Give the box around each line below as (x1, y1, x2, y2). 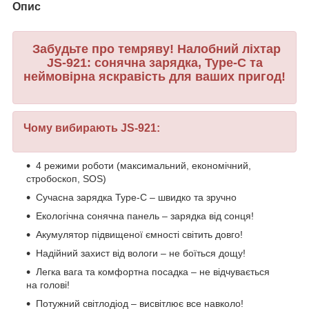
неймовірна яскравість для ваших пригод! (23, 69, 286, 83)
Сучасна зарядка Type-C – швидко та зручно (36, 192, 237, 203)
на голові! (26, 279, 70, 291)
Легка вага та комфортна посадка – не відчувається (36, 266, 270, 278)
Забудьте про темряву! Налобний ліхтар (28, 41, 281, 56)
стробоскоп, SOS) (26, 173, 106, 185)
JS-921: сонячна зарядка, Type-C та (46, 55, 263, 70)
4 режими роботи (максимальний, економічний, (36, 160, 251, 172)
